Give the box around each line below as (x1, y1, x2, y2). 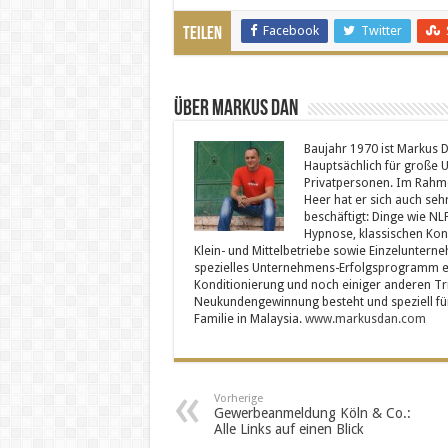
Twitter (360, 22, 402, 38)
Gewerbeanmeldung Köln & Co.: (213, 404, 411, 421)
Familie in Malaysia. (193, 311, 305, 326)
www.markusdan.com (304, 311, 426, 326)
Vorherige (213, 391, 263, 405)
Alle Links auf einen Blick (213, 420, 364, 437)
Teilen (182, 24, 222, 44)
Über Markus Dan (173, 97, 298, 121)
